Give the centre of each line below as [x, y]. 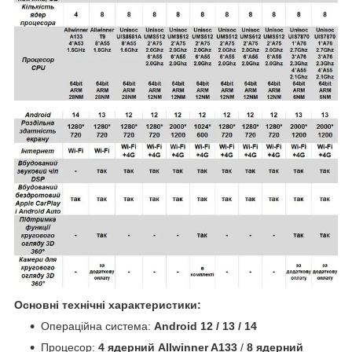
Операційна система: [97, 326]
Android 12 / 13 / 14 [205, 326]
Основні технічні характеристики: [108, 304]
